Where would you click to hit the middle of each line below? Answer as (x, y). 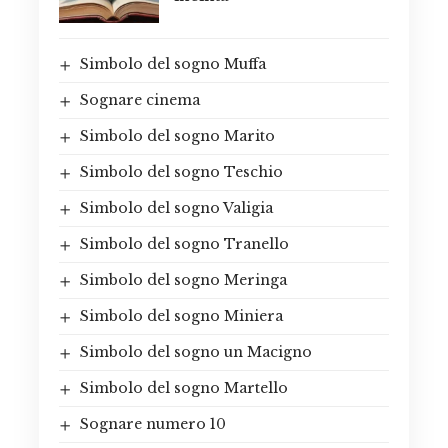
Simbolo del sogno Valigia (176, 207)
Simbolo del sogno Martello (183, 387)
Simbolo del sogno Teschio (181, 171)
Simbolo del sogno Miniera (181, 315)
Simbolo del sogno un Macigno (195, 351)
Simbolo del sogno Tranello (184, 243)
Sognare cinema (139, 99)
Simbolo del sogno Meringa (183, 279)
